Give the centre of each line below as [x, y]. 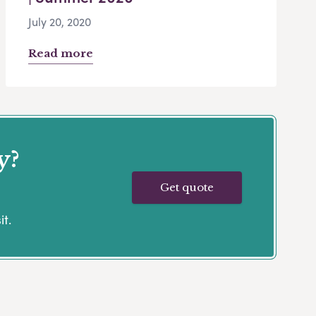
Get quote [187, 187]
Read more [61, 54]
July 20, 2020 [60, 22]
